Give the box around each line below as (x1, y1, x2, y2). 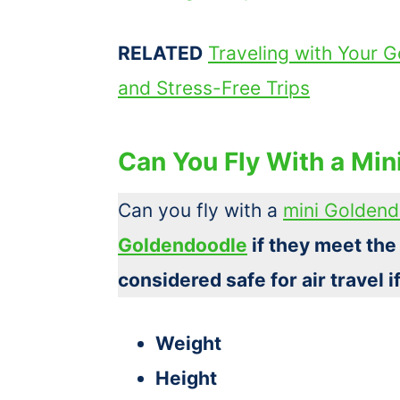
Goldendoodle (118, 233, 247, 256)
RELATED (118, 41, 203, 64)
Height (155, 366, 217, 389)
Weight (155, 331, 221, 354)
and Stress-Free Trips (118, 76, 310, 99)
